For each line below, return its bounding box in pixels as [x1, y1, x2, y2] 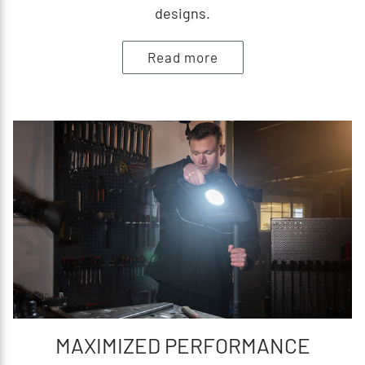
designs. [155, 3, 210, 22]
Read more [147, 48, 218, 65]
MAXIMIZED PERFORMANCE [55, 332, 310, 358]
